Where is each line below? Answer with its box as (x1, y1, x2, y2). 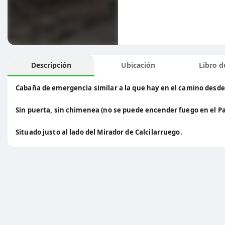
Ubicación (121, 60, 155, 70)
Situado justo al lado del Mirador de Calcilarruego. (16, 128, 182, 137)
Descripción (31, 60, 71, 70)
